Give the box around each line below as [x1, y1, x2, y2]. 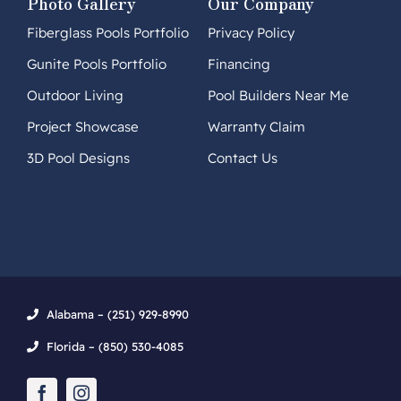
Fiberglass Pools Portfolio [26, 24, 189, 41]
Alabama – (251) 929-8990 [47, 307, 190, 321]
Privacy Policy [207, 24, 294, 41]
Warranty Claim [207, 118, 305, 135]
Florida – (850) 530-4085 [47, 339, 184, 354]
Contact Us [207, 149, 277, 166]
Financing [207, 55, 270, 73]
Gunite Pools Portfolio [26, 55, 166, 73]
